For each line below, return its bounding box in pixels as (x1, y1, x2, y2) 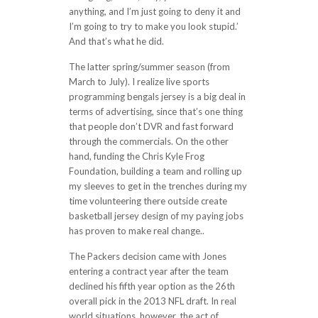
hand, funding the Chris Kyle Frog (68, 150, 204, 162)
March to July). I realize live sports (68, 76, 209, 87)
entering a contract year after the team (68, 265, 229, 277)
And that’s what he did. (68, 35, 164, 47)
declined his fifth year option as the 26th (68, 280, 235, 292)
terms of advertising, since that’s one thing (68, 106, 243, 117)
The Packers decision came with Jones (68, 251, 226, 262)
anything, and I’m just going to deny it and (68, 6, 241, 17)
